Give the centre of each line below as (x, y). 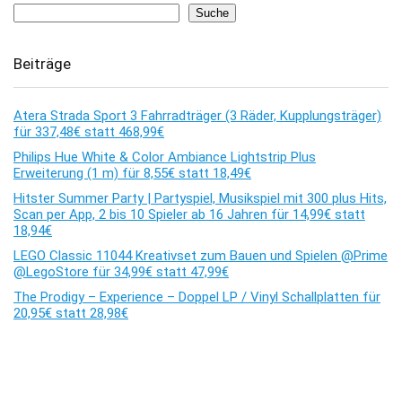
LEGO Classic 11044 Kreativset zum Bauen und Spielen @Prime (201, 256)
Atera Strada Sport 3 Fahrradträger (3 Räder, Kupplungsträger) (197, 116)
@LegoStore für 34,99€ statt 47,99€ (121, 272)
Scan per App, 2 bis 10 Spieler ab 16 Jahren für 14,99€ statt (189, 215)
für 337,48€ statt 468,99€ (89, 132)
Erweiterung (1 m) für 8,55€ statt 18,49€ (132, 174)
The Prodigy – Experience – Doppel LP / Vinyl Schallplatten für (197, 297)
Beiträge (42, 64)
